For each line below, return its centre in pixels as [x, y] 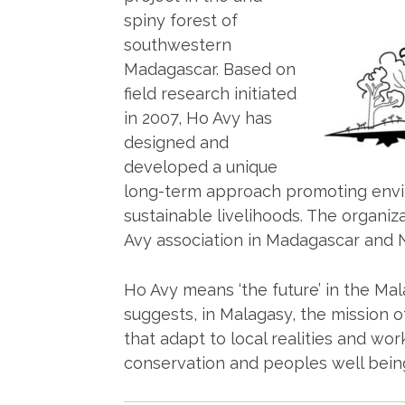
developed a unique [201, 166]
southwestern [178, 44]
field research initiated [210, 93]
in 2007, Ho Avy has [198, 118]
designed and [176, 142]
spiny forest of [181, 20]
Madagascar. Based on [210, 69]
